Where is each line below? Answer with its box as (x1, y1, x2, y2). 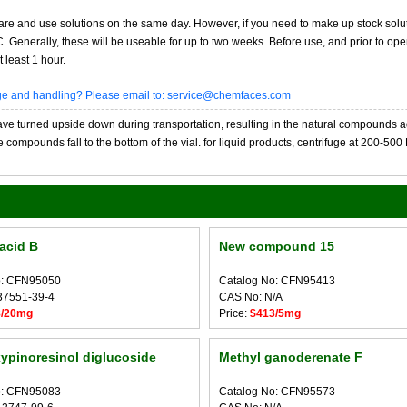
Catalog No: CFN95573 (218, 385, 335, 398)
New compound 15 (218, 239, 334, 253)
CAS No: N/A (218, 291, 283, 303)
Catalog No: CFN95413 (218, 274, 335, 287)
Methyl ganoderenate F (218, 350, 362, 364)
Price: (218, 307, 250, 320)
